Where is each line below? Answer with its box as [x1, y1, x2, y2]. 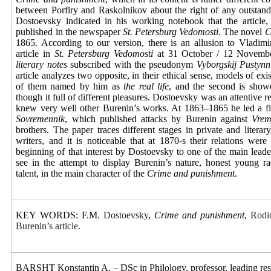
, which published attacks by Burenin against [65, 114, 252, 124]
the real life [123, 81, 169, 91]
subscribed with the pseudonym [67, 59, 197, 70]
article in [16, 48, 54, 59]
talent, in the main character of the [16, 168, 148, 178]
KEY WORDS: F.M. [16, 210, 103, 220]
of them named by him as [16, 81, 124, 91]
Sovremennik [16, 114, 65, 124]
